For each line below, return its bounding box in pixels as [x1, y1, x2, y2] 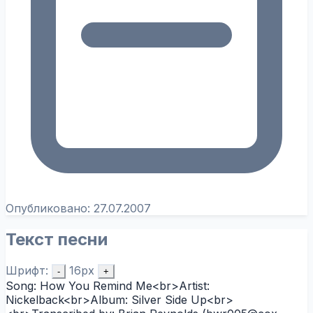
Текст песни [6, 228, 108, 249]
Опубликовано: [6, 201, 94, 215]
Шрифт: [6, 263, 48, 277]
